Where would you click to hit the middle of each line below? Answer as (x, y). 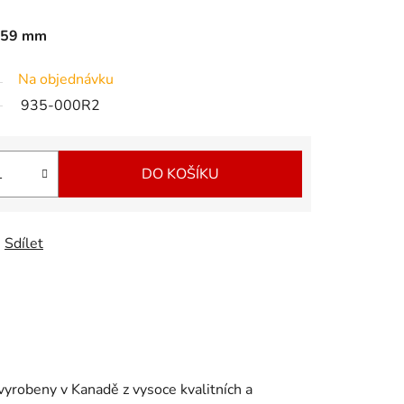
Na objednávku (66, 80)
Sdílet (24, 244)
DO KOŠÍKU (180, 174)
